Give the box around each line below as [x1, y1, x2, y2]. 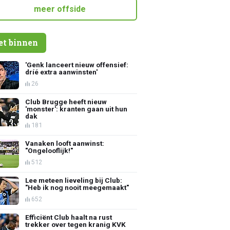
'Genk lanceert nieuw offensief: [25, 60, 129, 69]
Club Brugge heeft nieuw [25, 97, 107, 106]
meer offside [34, 4, 86, 14]
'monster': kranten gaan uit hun [25, 104, 128, 113]
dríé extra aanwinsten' [25, 67, 98, 76]
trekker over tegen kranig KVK [25, 220, 126, 228]
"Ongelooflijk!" [25, 146, 73, 155]
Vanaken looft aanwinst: [25, 139, 105, 147]
